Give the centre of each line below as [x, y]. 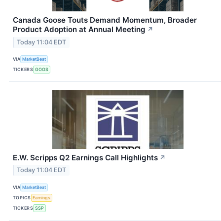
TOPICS [22, 197]
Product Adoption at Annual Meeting [79, 29]
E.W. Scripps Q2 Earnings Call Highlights [85, 157]
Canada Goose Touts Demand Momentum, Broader [105, 20]
